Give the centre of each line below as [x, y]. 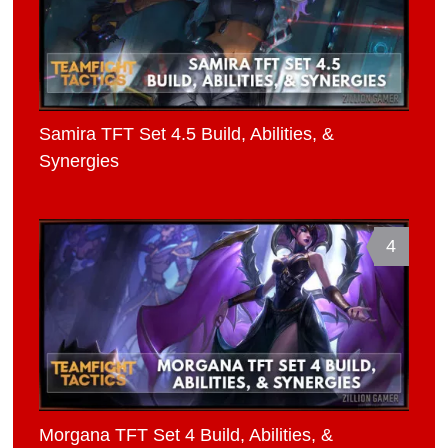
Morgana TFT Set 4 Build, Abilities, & [186, 434]
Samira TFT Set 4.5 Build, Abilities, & [187, 134]
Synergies [79, 161]
